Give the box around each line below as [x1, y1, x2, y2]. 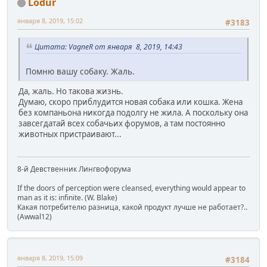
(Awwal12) [17, 212, 52, 222]
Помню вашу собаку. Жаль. [26, 65, 135, 77]
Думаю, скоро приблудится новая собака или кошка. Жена [18, 96, 243, 107]
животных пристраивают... [18, 128, 122, 139]
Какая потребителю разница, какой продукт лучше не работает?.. [17, 202, 247, 213]
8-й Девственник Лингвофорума [17, 164, 131, 175]
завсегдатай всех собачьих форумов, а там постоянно [18, 117, 225, 129]
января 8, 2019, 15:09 [17, 253, 83, 263]
